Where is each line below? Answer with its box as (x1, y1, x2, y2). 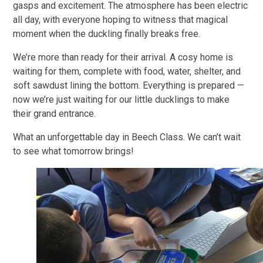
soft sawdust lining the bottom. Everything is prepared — (13, 80, 245, 92)
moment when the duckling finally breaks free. (13, 28, 201, 40)
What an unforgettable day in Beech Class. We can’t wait (13, 131, 241, 143)
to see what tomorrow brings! (13, 146, 134, 157)
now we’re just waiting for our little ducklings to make (13, 94, 230, 106)
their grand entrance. (13, 108, 96, 120)
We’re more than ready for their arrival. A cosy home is (13, 52, 234, 63)
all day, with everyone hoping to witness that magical (13, 14, 228, 26)
